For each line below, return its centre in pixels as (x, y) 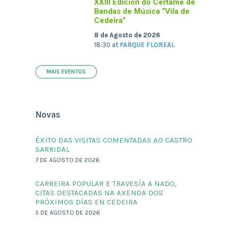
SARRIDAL (53, 150)
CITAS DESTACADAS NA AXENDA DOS (99, 193)
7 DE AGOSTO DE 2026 (68, 160)
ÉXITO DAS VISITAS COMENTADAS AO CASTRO (114, 140)
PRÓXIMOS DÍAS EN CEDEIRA (87, 202)
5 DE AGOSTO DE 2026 (68, 213)
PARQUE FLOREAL (147, 45)
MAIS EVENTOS (66, 72)
